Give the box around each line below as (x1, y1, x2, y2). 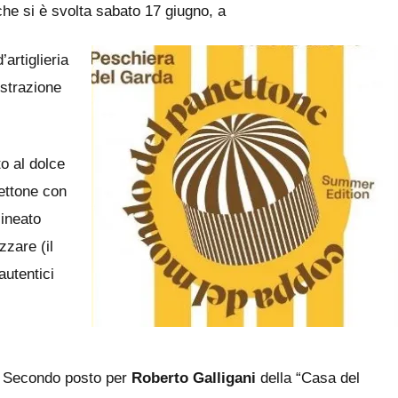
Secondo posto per (3, 369, 131, 386)
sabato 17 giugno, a (96, 2, 226, 20)
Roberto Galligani (131, 369, 256, 386)
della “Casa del (256, 369, 360, 386)
